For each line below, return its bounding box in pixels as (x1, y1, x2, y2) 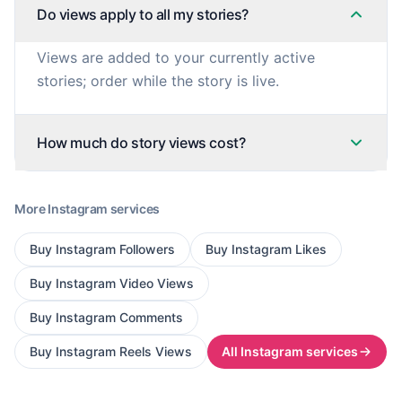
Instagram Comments (56, 310, 183, 325)
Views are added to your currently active (37, 48, 315, 66)
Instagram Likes (232, 241, 327, 257)
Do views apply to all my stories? (37, 5, 249, 23)
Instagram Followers (56, 241, 175, 257)
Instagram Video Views (56, 275, 194, 291)
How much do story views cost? (37, 134, 246, 152)
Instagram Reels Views (56, 344, 192, 359)
